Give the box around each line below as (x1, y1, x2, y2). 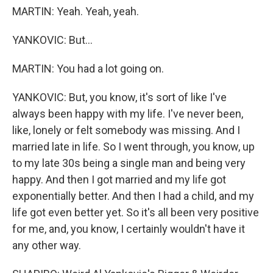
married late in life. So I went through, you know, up (12, 140, 255, 153)
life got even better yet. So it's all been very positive (12, 206, 259, 219)
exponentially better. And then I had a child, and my (12, 190, 254, 202)
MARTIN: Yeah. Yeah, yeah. (12, 5, 139, 18)
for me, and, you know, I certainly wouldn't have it (12, 222, 245, 235)
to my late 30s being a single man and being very (12, 157, 246, 169)
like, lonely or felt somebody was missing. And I (12, 124, 240, 136)
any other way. (12, 239, 81, 252)
